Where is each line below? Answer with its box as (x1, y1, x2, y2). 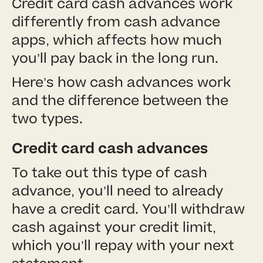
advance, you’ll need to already (12, 181, 223, 201)
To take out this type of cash (12, 163, 207, 183)
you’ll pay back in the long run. (12, 48, 218, 68)
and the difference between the (12, 90, 228, 110)
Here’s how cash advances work (12, 72, 231, 92)
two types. (12, 109, 83, 129)
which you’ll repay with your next (12, 235, 234, 255)
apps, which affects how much (12, 30, 222, 50)
